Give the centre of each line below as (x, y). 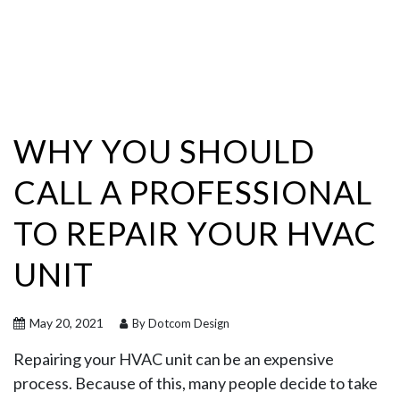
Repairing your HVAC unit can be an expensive (174, 359)
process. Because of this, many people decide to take (196, 383)
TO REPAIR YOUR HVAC (195, 233)
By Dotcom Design (179, 323)
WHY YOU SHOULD (164, 151)
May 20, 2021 (65, 323)
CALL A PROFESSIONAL (193, 192)
